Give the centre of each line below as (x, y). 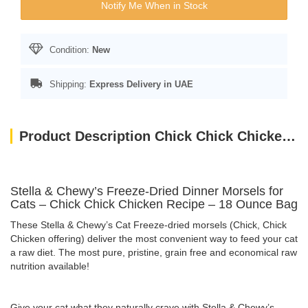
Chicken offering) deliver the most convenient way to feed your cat (154, 239)
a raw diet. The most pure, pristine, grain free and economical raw (154, 252)
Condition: (69, 50)
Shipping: (68, 84)
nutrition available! (50, 266)
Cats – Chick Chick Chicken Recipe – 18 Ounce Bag (154, 204)
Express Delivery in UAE (141, 84)
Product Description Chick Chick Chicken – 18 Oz (289, 136)
